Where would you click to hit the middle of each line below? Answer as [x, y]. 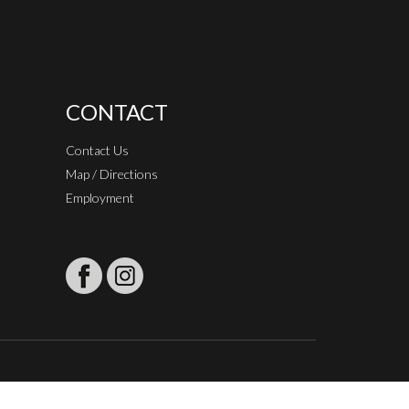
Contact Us [97, 150]
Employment [100, 197]
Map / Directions [111, 173]
